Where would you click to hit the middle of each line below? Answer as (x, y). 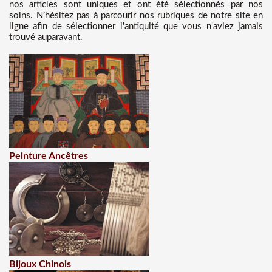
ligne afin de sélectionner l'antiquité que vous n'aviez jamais (136, 26)
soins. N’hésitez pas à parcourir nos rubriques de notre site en (136, 15)
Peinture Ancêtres (49, 156)
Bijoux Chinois (40, 264)
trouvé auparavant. (46, 37)
